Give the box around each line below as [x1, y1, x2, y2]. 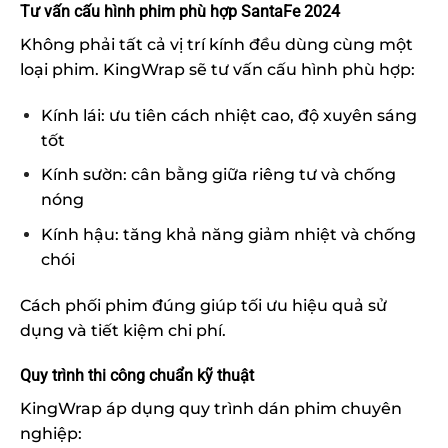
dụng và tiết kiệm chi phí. [20, 320, 226, 340]
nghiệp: [20, 424, 82, 444]
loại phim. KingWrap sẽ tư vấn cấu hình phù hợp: [20, 59, 415, 79]
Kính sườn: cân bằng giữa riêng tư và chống [40, 165, 396, 185]
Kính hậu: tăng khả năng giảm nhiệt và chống [40, 224, 416, 244]
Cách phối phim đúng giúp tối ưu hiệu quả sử [20, 295, 387, 315]
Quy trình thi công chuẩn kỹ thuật [20, 366, 254, 386]
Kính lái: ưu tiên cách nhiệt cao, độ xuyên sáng [40, 105, 417, 125]
